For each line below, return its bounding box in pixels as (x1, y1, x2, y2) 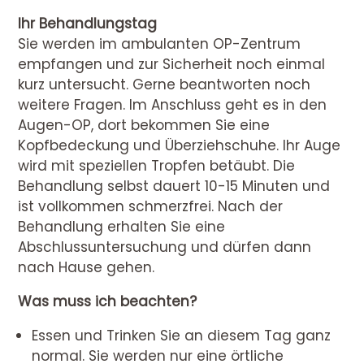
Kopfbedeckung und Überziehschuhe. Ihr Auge (18, 136, 341, 156)
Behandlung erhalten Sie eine (18, 217, 226, 237)
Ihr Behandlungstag (18, 14, 158, 34)
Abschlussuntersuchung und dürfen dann (18, 237, 312, 258)
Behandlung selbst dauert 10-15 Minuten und (18, 176, 331, 197)
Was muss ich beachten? (18, 292, 197, 312)
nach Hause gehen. (18, 258, 155, 278)
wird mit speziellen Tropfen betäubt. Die (18, 156, 296, 176)
